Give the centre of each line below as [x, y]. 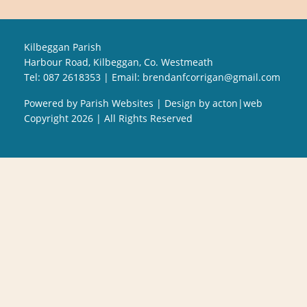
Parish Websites [117, 103]
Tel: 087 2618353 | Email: [83, 77]
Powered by [52, 103]
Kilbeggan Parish [63, 47]
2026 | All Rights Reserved [132, 118]
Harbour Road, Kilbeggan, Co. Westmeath [119, 62]
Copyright [48, 118]
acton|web [237, 103]
